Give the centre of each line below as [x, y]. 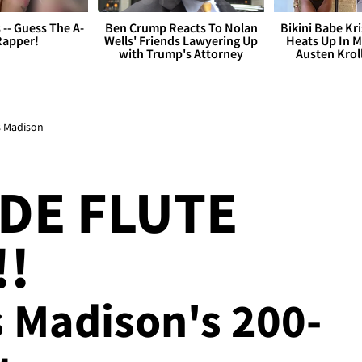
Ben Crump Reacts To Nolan [181, 28]
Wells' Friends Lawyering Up [181, 41]
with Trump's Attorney [181, 54]
